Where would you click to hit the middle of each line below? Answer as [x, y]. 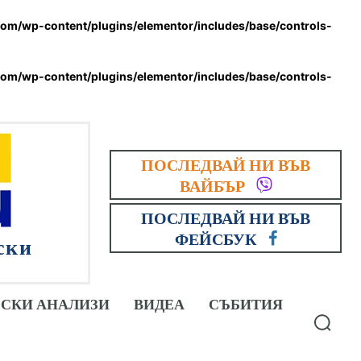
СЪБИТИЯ [246, 303]
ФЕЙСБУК [216, 238]
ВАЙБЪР [212, 185]
